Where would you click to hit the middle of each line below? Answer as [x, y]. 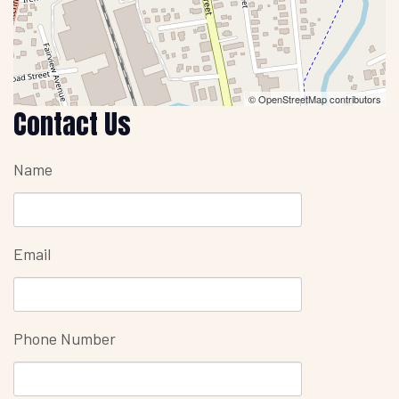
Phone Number [65, 338]
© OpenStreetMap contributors [315, 99]
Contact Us [72, 125]
